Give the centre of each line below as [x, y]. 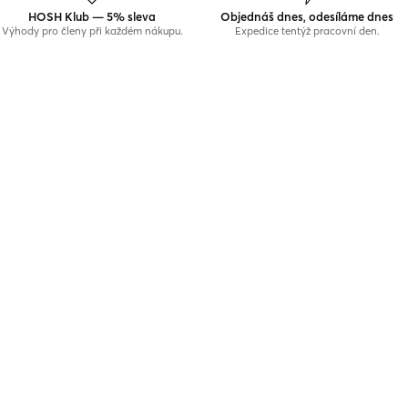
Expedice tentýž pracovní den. [307, 31]
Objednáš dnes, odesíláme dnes [307, 16]
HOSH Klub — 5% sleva [92, 16]
